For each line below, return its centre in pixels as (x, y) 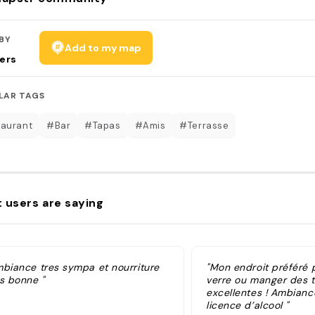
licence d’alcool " (247, 305)
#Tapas (103, 125)
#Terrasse (204, 125)
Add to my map (103, 47)
